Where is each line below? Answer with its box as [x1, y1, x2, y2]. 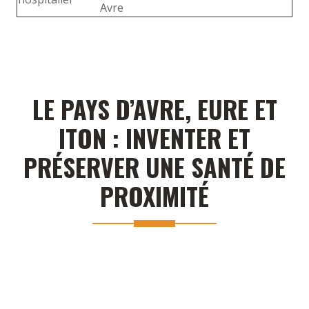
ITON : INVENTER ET [59, 119, 250, 156]
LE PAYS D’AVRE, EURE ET [32, 90, 277, 127]
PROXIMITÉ [100, 177, 209, 214]
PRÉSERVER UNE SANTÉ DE [23, 148, 286, 185]
